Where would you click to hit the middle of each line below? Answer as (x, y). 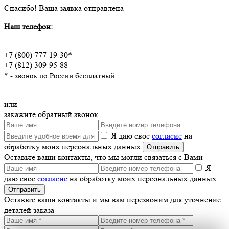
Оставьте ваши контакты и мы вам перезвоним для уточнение (112, 199)
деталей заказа (29, 210)
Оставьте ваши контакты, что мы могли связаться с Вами (104, 157)
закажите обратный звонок (51, 114)
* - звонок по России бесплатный (59, 76)
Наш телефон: (28, 26)
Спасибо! (20, 8)
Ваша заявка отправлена (80, 8)
